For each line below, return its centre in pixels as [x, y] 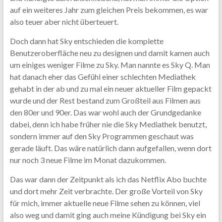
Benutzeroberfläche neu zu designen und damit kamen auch [110, 53]
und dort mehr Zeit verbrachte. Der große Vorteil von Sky [106, 191]
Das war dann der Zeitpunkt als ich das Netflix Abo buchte [108, 179]
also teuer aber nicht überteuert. [64, 22]
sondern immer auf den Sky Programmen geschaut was [102, 136]
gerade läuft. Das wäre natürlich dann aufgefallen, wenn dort [111, 148]
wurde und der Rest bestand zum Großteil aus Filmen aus [105, 101]
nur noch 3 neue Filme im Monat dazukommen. [88, 160]
